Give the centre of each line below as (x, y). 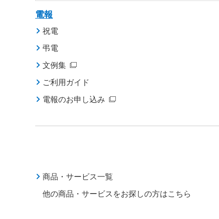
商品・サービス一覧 (78, 176)
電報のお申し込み (74, 99)
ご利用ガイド (66, 82)
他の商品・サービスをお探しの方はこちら (117, 194)
